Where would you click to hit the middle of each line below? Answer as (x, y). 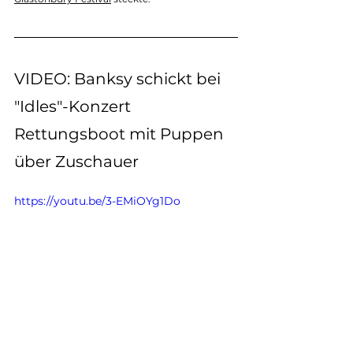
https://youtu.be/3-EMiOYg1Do (97, 201)
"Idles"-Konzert (74, 106)
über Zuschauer (76, 162)
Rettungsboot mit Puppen (121, 134)
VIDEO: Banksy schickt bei (119, 79)
